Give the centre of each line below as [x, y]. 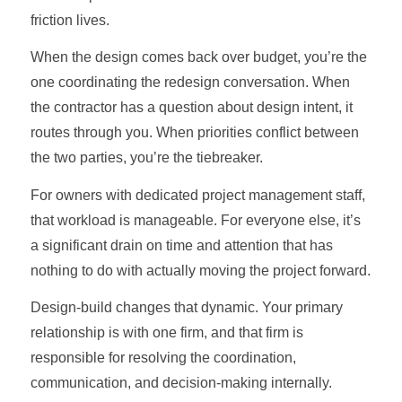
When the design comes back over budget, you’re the [198, 57]
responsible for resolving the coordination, [163, 358]
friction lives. [70, 20]
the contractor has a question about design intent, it [191, 108]
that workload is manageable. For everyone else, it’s [195, 220]
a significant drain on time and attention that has [181, 245]
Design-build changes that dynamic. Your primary [186, 308]
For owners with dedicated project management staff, [197, 195]
